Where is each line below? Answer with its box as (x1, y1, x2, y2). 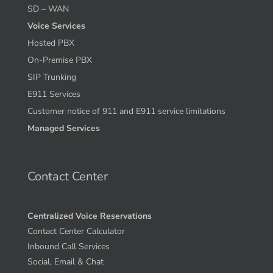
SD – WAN (27, 3, 69, 15)
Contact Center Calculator (27, 225, 125, 238)
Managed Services (27, 122, 100, 135)
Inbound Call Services (27, 241, 110, 253)
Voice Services (27, 20, 85, 32)
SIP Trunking (27, 71, 76, 83)
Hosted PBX (27, 37, 74, 49)
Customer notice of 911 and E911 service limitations (27, 105, 225, 118)
